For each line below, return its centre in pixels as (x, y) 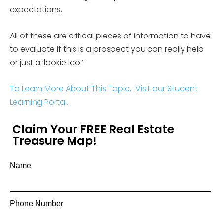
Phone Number (37, 203)
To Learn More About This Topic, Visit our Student (104, 89)
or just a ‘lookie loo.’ (47, 62)
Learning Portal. (40, 102)
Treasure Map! (55, 141)
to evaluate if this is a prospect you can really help (107, 49)
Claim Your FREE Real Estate (93, 129)
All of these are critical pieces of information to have (110, 36)
